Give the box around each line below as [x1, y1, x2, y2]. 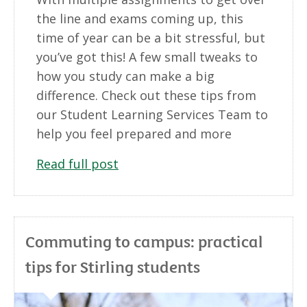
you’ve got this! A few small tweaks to [36, 48, 258, 65]
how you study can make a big [36, 67, 214, 84]
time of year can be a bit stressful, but [36, 29, 265, 46]
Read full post [36, 155, 119, 172]
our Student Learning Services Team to [36, 106, 268, 123]
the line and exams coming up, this [36, 10, 243, 27]
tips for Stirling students [25, 254, 200, 278]
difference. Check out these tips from [36, 86, 256, 103]
